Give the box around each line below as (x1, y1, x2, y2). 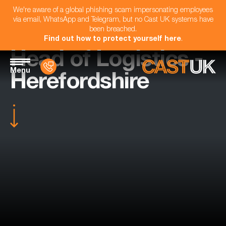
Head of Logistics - (10, 50, 203, 73)
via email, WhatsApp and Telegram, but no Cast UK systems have (13, 17, 213, 24)
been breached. (89, 26, 137, 33)
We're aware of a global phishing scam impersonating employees (13, 7, 213, 14)
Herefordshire (10, 72, 149, 95)
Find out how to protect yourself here (43, 36, 181, 43)
